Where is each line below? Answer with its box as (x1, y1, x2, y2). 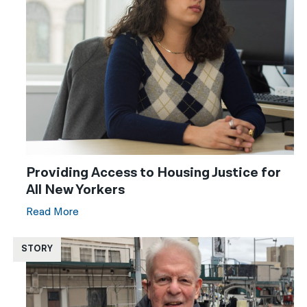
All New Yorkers (26, 180, 125, 199)
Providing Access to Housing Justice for (26, 163, 282, 182)
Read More (26, 204, 79, 219)
